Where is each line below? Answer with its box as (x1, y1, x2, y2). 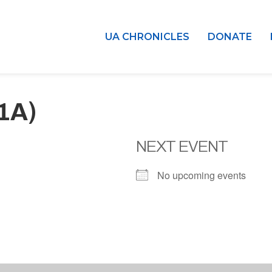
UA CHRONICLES (105, 30, 189, 42)
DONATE (208, 30, 252, 42)
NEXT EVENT (136, 138, 228, 155)
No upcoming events (157, 168, 246, 182)
